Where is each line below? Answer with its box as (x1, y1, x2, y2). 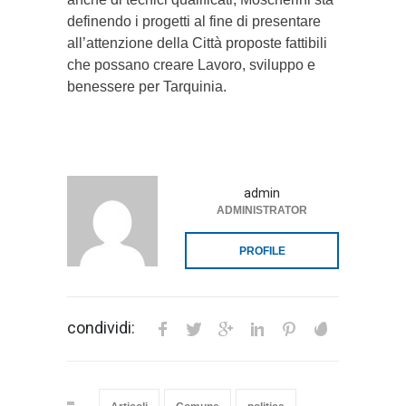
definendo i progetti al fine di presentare (67, 14, 321, 30)
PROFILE (238, 245, 285, 258)
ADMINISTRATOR (217, 204, 307, 217)
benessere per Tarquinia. (67, 79, 227, 95)
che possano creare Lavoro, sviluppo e (67, 57, 315, 73)
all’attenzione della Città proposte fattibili (67, 35, 327, 52)
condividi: (67, 318, 135, 338)
